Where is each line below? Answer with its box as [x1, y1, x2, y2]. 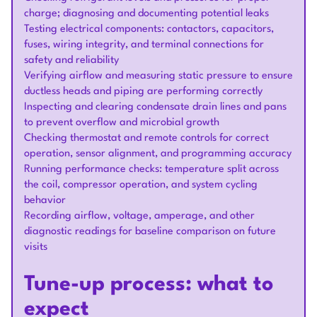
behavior [24, 195, 66, 206]
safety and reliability [24, 55, 119, 66]
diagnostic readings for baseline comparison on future [24, 226, 276, 237]
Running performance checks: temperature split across [24, 164, 279, 175]
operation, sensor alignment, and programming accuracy [24, 149, 292, 159]
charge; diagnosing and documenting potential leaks [24, 8, 269, 19]
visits [24, 242, 47, 253]
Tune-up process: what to [24, 275, 274, 295]
